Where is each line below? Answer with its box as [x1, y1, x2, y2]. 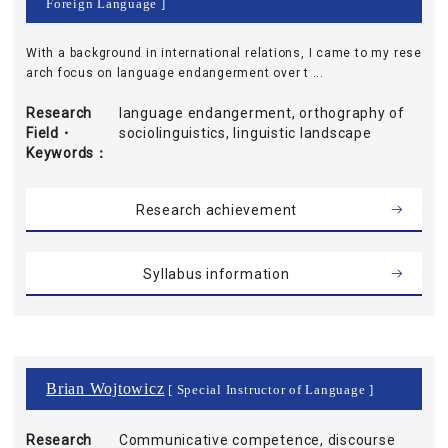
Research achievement [135, 202, 298, 218]
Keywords [26, 145, 95, 161]
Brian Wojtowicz [46, 380, 165, 397]
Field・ [26, 125, 74, 141]
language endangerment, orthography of [118, 105, 405, 121]
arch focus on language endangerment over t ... [26, 66, 324, 80]
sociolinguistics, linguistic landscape [118, 125, 372, 141]
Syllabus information [143, 266, 290, 282]
